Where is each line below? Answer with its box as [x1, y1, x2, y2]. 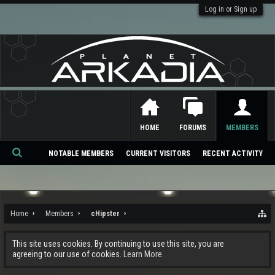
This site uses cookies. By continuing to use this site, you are [12, 239, 224, 249]
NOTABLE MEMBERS [48, 149, 114, 158]
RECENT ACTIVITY [203, 149, 263, 158]
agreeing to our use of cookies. [12, 249, 123, 259]
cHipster [91, 209, 120, 218]
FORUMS [179, 123, 206, 132]
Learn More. [123, 249, 164, 259]
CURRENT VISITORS [126, 149, 190, 158]
